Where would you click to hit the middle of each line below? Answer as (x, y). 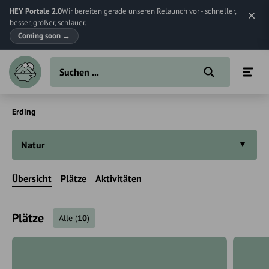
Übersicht (32, 178)
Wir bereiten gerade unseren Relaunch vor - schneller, (149, 11)
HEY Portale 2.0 (36, 11)
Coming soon (40, 36)
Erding (24, 112)
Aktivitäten (119, 178)
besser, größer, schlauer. (48, 23)
